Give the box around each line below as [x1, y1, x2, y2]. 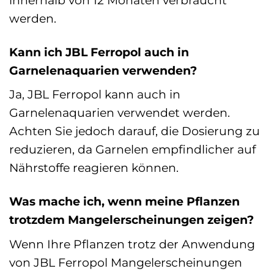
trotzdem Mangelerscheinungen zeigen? [9, 212, 254, 228]
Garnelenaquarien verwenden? [9, 62, 197, 78]
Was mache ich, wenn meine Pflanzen [9, 194, 240, 209]
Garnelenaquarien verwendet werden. [9, 105, 230, 120]
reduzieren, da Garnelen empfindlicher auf [9, 142, 256, 157]
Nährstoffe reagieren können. [9, 160, 179, 176]
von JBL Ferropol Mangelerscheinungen [9, 254, 242, 270]
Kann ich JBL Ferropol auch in [9, 44, 189, 59]
